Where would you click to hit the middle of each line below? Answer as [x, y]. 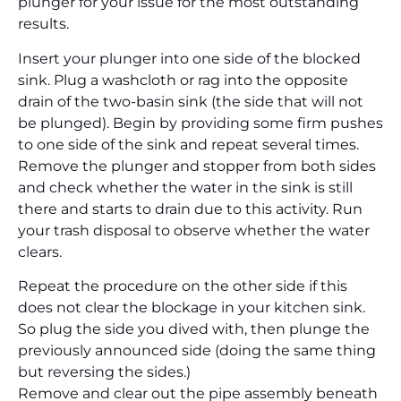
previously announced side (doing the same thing [197, 351]
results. [43, 24]
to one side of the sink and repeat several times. [188, 144]
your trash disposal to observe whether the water [194, 230]
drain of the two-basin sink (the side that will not [191, 101]
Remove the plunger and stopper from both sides [197, 166]
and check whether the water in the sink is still [185, 187]
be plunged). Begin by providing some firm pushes [200, 123]
